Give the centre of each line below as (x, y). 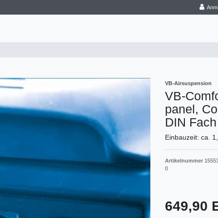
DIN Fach (191, 122)
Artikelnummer (185, 161)
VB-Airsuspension (188, 83)
